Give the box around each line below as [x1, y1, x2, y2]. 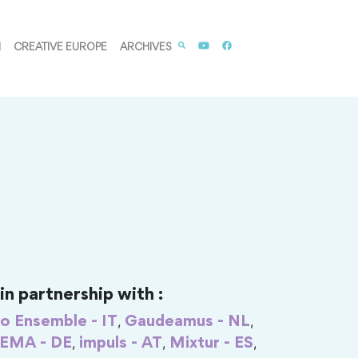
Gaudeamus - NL [125, 314, 250, 329]
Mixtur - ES [169, 336, 253, 351]
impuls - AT [79, 336, 162, 351]
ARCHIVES [120, 43, 173, 54]
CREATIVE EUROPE [14, 43, 108, 54]
